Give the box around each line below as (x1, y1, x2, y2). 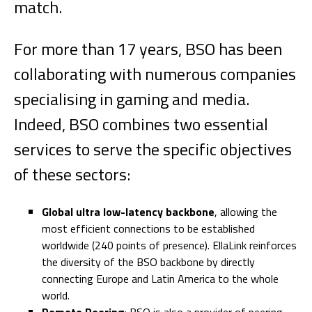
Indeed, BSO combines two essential (14, 111, 268, 136)
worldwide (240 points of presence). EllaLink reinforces (42, 237, 297, 253)
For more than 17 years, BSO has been (14, 36, 282, 61)
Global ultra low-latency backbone (42, 203, 214, 220)
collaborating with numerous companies (14, 61, 296, 86)
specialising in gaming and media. (14, 86, 249, 111)
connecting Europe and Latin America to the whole (42, 270, 279, 287)
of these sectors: (14, 162, 134, 187)
